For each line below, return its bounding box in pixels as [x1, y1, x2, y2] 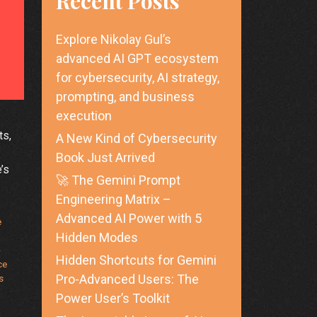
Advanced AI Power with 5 [55, 211, 202, 226]
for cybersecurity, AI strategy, [55, 70, 219, 86]
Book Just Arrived [55, 150, 155, 166]
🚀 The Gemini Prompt [55, 173, 180, 188]
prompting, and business [55, 89, 195, 105]
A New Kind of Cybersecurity [55, 131, 217, 146]
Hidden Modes [55, 230, 138, 246]
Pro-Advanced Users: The [55, 272, 199, 287]
